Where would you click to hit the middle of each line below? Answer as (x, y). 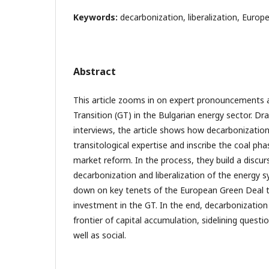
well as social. (100, 235)
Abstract (95, 71)
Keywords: (97, 17)
